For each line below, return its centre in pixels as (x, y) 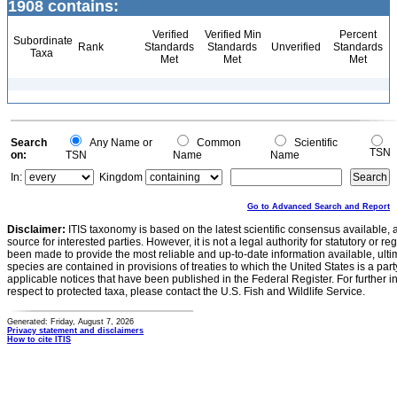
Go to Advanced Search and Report (319, 206)
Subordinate (42, 41)
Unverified (295, 47)
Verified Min (232, 35)
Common (216, 143)
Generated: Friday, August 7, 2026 (70, 322)
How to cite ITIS (39, 339)
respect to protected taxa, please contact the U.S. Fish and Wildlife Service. (186, 292)
